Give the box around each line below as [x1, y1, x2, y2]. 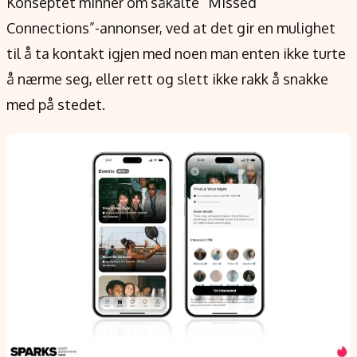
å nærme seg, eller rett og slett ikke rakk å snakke [6, 69, 328, 88]
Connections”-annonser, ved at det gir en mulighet [6, 18, 335, 37]
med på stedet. [6, 95, 105, 113]
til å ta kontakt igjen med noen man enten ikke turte [6, 44, 346, 62]
